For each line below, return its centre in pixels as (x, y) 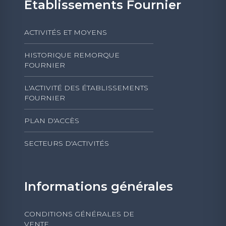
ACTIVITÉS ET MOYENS (66, 32)
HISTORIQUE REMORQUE (72, 55)
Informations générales (99, 186)
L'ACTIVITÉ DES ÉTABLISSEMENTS (86, 88)
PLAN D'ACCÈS (52, 121)
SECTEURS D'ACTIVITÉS (67, 143)
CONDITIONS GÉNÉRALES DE (79, 214)
